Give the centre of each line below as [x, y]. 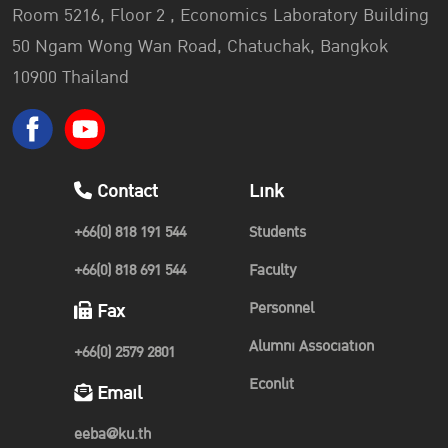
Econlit [271, 385]
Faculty [272, 271]
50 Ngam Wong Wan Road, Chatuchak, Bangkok [200, 47]
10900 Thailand [70, 78]
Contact [125, 192]
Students [277, 233]
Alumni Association [311, 347]
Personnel [281, 309]
